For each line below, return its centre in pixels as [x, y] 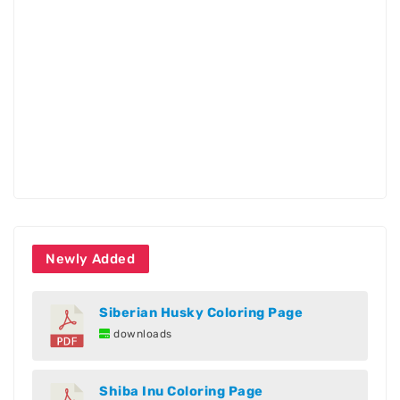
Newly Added [91, 259]
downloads [141, 334]
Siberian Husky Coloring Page [201, 313]
